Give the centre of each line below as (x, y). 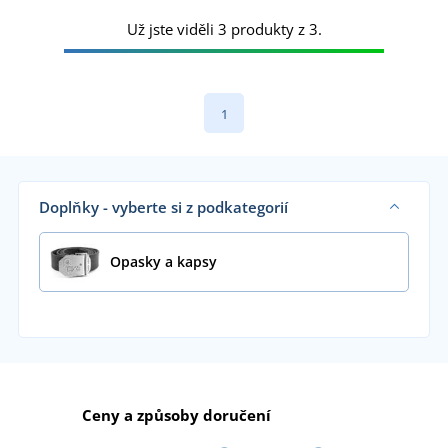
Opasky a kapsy (163, 261)
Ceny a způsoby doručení (176, 414)
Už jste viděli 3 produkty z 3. (224, 28)
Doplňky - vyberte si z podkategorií (163, 206)
